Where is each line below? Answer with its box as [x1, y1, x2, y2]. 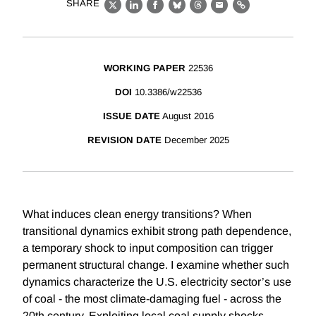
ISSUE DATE [102, 111, 160, 122]
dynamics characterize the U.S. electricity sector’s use [23, 276, 291, 288]
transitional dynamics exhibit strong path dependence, [23, 225, 291, 238]
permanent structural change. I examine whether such [23, 259, 289, 272]
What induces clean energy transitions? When [23, 208, 252, 221]
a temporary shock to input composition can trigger [23, 242, 273, 255]
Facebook [154, 6, 209, 19]
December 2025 [164, 135, 229, 146]
